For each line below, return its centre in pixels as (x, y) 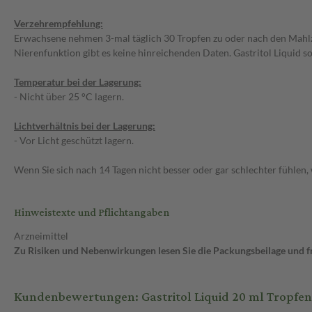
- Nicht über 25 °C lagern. (69, 97)
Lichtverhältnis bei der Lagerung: (85, 126)
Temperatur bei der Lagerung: (78, 82)
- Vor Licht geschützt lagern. (74, 141)
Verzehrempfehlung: (58, 24)
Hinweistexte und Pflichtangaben (92, 213)
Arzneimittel (41, 236)
